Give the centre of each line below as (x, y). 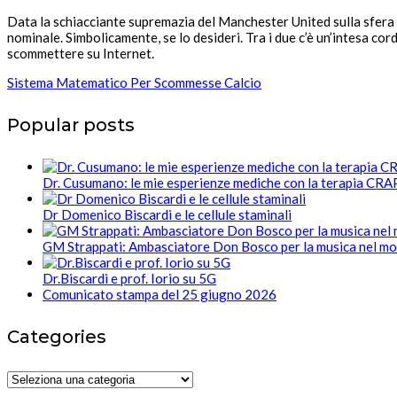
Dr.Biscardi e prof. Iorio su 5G (129, 279)
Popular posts (71, 125)
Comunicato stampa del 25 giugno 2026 (160, 295)
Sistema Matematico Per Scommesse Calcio (134, 82)
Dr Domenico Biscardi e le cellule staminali (167, 215)
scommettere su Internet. (81, 53)
